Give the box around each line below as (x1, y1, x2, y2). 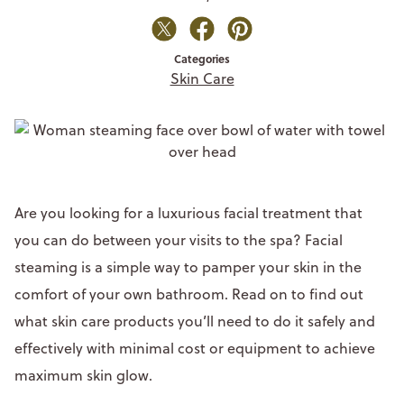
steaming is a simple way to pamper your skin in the (14, 256, 362, 277)
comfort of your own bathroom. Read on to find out (14, 283, 363, 304)
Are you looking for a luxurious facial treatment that (14, 202, 363, 223)
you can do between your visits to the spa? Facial (14, 229, 343, 250)
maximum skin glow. (14, 364, 160, 385)
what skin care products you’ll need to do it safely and (14, 310, 375, 331)
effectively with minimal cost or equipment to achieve (14, 337, 375, 358)
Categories (174, 50, 230, 67)
